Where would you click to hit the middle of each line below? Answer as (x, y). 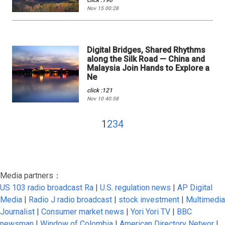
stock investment (149, 200)
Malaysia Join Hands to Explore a (148, 68)
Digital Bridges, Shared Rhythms (146, 50)
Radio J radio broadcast (70, 200)
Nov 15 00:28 (103, 9)
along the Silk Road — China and (146, 59)
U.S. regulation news (135, 188)
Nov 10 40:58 (103, 99)
